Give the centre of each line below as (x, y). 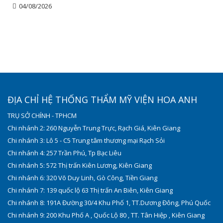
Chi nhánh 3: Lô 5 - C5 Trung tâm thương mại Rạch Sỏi (86, 141)
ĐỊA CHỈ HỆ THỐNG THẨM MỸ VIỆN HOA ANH (102, 100)
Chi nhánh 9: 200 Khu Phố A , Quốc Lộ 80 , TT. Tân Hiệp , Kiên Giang (106, 215)
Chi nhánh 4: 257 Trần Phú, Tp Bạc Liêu (64, 153)
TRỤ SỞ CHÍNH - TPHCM (42, 116)
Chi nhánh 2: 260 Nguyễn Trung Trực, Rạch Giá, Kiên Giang (94, 128)
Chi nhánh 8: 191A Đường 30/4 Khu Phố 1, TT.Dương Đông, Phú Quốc (109, 203)
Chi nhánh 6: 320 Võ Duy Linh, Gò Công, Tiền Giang (82, 178)
